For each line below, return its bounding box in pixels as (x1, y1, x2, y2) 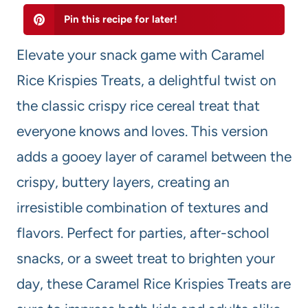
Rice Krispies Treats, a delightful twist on (16, 71, 276, 89)
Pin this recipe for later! (63, 13, 177, 26)
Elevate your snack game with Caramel (16, 46, 265, 64)
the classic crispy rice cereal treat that (16, 97, 260, 115)
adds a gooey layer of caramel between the (16, 148, 291, 166)
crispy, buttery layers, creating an (16, 173, 230, 191)
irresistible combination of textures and (16, 199, 268, 217)
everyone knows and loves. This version (16, 122, 268, 140)
